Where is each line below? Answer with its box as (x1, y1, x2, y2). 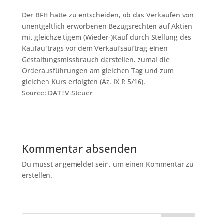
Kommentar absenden (21, 141, 137, 155)
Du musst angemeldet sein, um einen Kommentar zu (21, 159, 194, 169)
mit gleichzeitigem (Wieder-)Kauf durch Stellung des (21, 32, 191, 42)
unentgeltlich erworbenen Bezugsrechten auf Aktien (21, 21, 192, 31)
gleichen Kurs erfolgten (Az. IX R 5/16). (21, 77, 145, 86)
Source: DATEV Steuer (21, 88, 93, 97)
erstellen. (21, 170, 52, 180)
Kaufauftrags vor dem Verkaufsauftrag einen (21, 44, 168, 53)
